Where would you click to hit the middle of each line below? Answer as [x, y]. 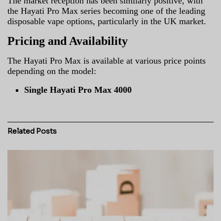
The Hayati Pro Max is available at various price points [107, 60]
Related [21, 131]
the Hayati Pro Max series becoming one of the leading [106, 11]
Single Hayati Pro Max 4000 [78, 90]
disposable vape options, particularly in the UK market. [107, 21]
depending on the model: [52, 71]
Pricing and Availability [68, 41]
